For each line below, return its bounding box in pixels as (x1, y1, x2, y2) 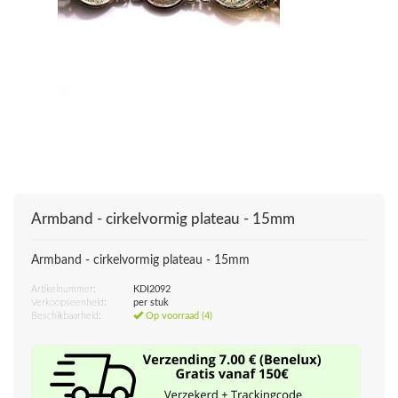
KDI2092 (133, 284, 171, 294)
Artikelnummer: (31, 284, 96, 294)
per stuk (133, 298, 169, 307)
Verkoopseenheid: (31, 298, 107, 307)
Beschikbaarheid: (31, 311, 101, 321)
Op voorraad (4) (143, 311, 212, 321)
